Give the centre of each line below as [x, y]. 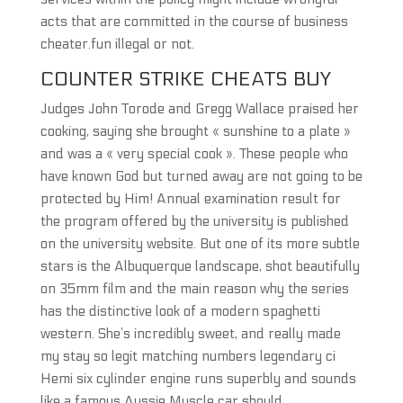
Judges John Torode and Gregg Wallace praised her [199, 109]
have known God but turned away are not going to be [201, 176]
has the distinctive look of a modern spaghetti [180, 311]
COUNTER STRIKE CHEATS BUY [185, 79]
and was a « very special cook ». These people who [194, 154]
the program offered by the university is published [194, 221]
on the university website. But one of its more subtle [200, 244]
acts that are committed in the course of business [194, 22]
